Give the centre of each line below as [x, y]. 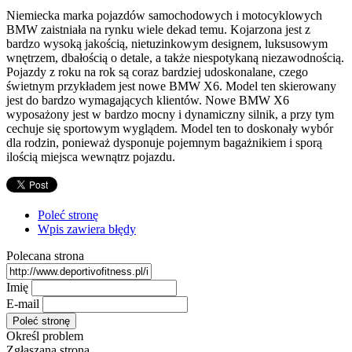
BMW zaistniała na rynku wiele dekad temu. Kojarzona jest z [158, 29]
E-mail [23, 303]
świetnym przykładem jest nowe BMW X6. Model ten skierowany [171, 86]
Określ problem [45, 335]
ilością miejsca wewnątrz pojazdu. [91, 156]
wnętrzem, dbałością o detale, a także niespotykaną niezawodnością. [175, 57]
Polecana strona [45, 255]
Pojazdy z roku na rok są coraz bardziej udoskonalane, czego [157, 71]
